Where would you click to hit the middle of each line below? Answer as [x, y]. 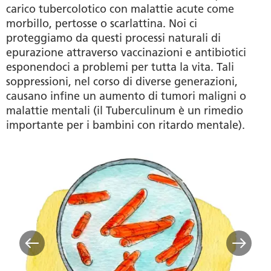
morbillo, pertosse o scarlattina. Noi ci [102, 23]
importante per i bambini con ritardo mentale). [126, 125]
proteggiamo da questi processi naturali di [113, 38]
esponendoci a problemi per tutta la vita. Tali [120, 67]
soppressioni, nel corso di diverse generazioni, [122, 81]
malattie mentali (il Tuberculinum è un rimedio [125, 110]
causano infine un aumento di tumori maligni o [126, 96]
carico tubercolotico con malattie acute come [120, 9]
